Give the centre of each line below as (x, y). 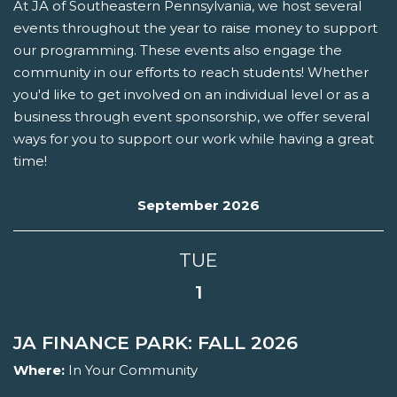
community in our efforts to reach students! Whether (191, 73)
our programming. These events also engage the (178, 51)
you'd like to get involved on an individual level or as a (191, 95)
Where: (39, 370)
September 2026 (198, 206)
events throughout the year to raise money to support (195, 28)
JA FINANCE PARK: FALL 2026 (156, 343)
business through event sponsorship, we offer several (191, 117)
